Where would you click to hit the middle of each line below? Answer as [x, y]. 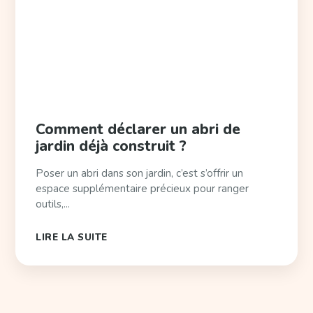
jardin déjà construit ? [111, 146]
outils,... [53, 204]
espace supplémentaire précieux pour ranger [143, 188]
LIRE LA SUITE [72, 237]
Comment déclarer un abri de [138, 129]
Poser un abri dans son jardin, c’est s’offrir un [140, 173]
